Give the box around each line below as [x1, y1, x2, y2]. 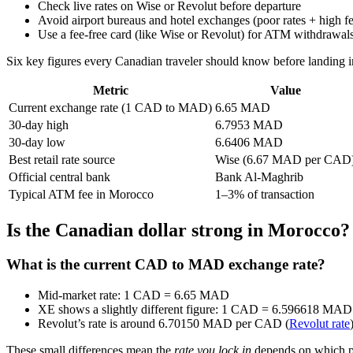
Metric [92, 83, 128, 97]
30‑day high [9, 117, 69, 132]
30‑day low [9, 135, 65, 149]
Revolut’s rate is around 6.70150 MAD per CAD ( [38, 317, 289, 331]
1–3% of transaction [215, 187, 314, 201]
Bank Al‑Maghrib [215, 169, 303, 184]
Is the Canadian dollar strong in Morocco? [6, 219, 350, 240]
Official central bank [9, 169, 110, 184]
